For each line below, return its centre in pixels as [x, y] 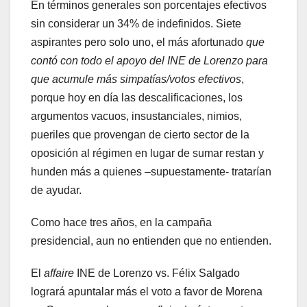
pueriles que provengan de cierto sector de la [140, 134]
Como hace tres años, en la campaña [121, 222]
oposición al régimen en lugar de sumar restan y [147, 153]
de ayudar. [56, 190]
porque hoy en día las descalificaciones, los [137, 97]
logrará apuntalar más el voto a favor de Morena [147, 291]
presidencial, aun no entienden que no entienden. [151, 241]
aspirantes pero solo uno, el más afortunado [138, 42]
